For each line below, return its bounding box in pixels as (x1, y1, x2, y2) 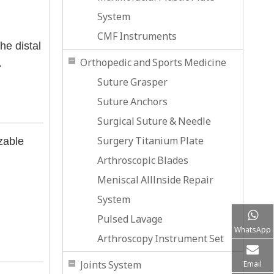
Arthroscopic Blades (97, 154, 188, 167)
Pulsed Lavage (97, 212, 163, 226)
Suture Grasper (97, 75, 168, 89)
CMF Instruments (97, 29, 177, 43)
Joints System (80, 258, 141, 272)
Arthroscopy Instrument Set (97, 232, 224, 245)
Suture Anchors (97, 95, 168, 108)
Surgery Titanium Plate (97, 134, 204, 147)
